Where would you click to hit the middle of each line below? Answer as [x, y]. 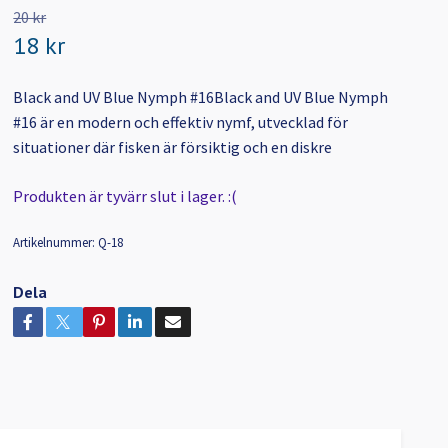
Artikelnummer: [54, 242]
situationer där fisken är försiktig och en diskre [173, 147]
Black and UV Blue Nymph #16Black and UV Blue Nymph [201, 97]
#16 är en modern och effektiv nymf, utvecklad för [181, 122]
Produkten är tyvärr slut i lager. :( [125, 196]
